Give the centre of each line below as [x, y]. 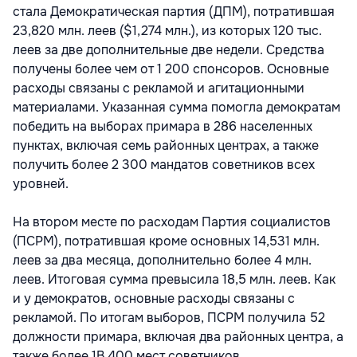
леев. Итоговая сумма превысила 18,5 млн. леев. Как [174, 280]
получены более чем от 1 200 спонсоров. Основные [171, 69]
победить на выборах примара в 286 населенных [163, 127]
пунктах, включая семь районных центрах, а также [166, 146]
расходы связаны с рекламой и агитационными [159, 88]
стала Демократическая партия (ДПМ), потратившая [174, 12]
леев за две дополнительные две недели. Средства [169, 50]
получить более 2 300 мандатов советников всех [164, 165]
